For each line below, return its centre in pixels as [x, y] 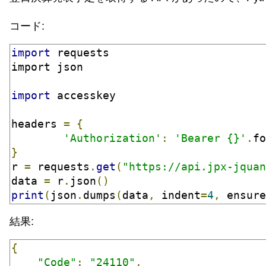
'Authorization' [113, 138]
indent [178, 195]
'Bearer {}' [210, 138]
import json [47, 67]
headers [37, 124]
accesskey [83, 95]
